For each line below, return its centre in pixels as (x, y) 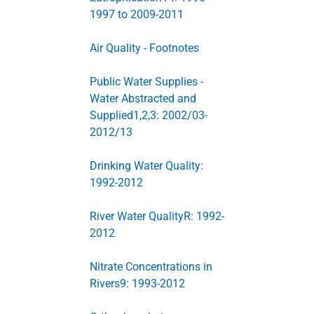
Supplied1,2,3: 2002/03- (149, 115)
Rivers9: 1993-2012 (137, 284)
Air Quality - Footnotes (144, 48)
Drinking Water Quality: (146, 166)
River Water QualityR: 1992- (157, 216)
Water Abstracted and (143, 98)
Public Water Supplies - (146, 82)
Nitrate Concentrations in (151, 267)
